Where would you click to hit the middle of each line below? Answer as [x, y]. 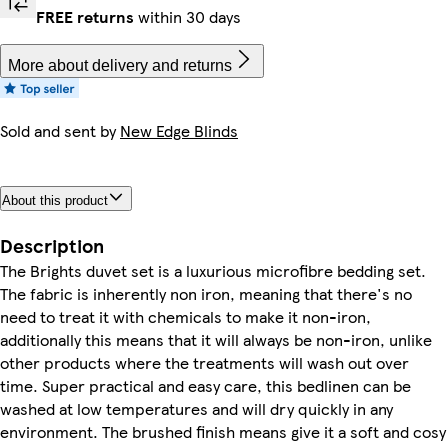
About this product [55, 201]
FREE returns [85, 17]
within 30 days [187, 17]
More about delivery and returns [120, 66]
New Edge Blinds [179, 131]
